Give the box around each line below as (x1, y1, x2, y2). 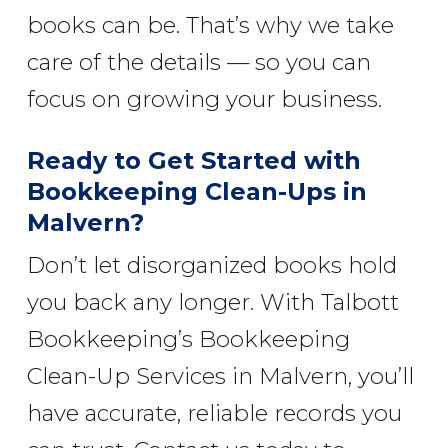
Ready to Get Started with (26, 145, 362, 175)
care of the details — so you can (26, 48, 371, 77)
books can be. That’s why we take (26, 11, 394, 40)
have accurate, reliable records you (26, 399, 402, 428)
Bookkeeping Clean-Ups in (26, 176, 368, 206)
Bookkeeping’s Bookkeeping (26, 325, 350, 354)
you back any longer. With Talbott (26, 288, 399, 317)
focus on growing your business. (26, 85, 382, 114)
